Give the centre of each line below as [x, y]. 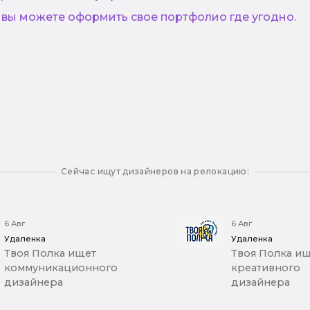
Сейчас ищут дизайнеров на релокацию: [155, 172]
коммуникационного [61, 268]
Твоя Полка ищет [51, 254]
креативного [265, 268]
